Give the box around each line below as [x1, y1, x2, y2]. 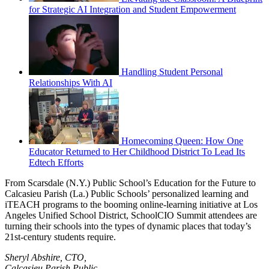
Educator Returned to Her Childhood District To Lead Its [29, 146, 245, 157]
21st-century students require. [5, 231, 116, 242]
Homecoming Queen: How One [121, 135, 243, 146]
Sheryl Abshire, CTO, [5, 252, 86, 262]
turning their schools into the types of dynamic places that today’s [5, 220, 251, 231]
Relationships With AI [29, 77, 112, 88]
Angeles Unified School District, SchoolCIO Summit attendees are [5, 210, 257, 220]
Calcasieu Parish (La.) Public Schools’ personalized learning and [5, 188, 249, 199]
